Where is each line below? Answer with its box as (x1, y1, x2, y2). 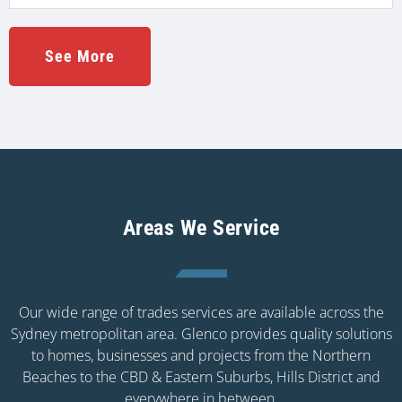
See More (45, 47, 115, 66)
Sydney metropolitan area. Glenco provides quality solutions (10, 323, 392, 344)
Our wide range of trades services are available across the (18, 301, 384, 322)
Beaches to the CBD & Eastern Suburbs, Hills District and (22, 366, 380, 387)
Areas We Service (122, 214, 280, 240)
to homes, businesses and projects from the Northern (31, 345, 371, 365)
